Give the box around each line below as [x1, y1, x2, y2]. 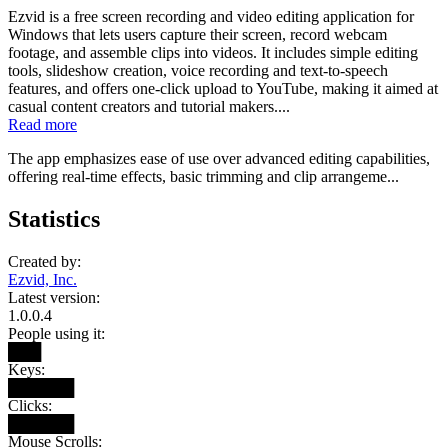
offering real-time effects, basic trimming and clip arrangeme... [8, 167, 399, 185]
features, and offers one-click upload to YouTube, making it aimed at [8, 79, 438, 97]
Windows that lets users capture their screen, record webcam [8, 25, 387, 43]
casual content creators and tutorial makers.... [8, 97, 290, 115]
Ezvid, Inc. [8, 270, 77, 288]
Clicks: [8, 396, 52, 414]
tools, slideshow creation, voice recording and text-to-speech [8, 61, 388, 79]
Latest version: [8, 288, 100, 306]
